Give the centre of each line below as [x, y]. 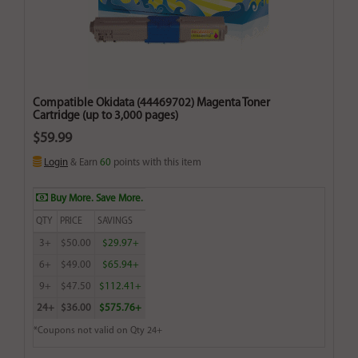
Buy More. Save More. [95, 199]
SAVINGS [115, 222]
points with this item [156, 163]
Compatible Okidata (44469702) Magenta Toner [151, 104]
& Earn [84, 163]
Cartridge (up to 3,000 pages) [105, 117]
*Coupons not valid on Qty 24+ [98, 331]
